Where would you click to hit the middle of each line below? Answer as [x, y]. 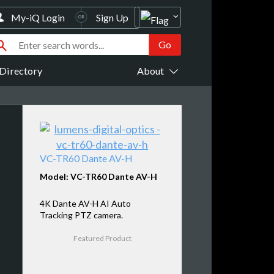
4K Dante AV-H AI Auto [85, 203]
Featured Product [102, 238]
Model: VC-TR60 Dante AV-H [98, 177]
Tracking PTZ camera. [81, 215]
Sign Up [113, 18]
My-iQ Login [38, 18]
